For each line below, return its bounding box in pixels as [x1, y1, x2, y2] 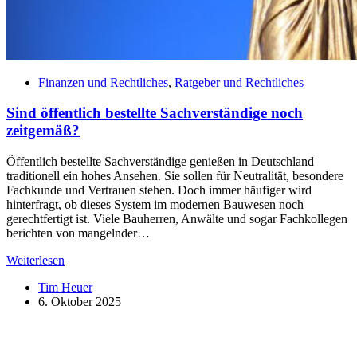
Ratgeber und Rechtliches [175, 75, 304, 89]
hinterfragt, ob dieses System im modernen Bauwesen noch [6, 198, 304, 212]
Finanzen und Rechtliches [38, 75, 168, 89]
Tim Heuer [38, 280, 92, 295]
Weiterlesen [6, 253, 65, 268]
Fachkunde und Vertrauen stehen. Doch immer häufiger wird [6, 183, 312, 198]
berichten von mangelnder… [6, 226, 150, 241]
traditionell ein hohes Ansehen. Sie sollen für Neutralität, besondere [6, 169, 343, 183]
